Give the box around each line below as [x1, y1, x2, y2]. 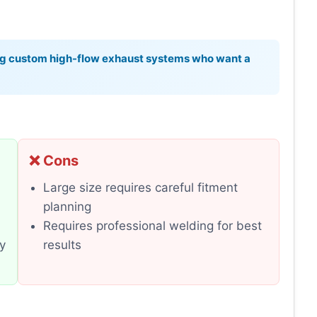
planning [43, 200, 92, 214]
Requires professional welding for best [43, 219, 263, 234]
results [43, 238, 82, 253]
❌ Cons [29, 152, 79, 170]
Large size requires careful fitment [43, 180, 238, 195]
